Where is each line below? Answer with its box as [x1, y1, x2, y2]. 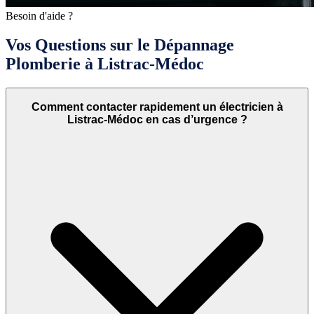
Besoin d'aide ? [6, 9, 73, 22]
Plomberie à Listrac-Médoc [6, 55, 204, 74]
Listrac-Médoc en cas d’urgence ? [67, 113, 247, 125]
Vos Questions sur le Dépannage [6, 36, 234, 55]
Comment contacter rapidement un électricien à [31, 100, 283, 113]
